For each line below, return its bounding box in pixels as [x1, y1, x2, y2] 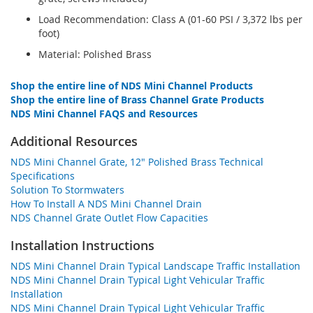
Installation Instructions [10, 236, 154, 254]
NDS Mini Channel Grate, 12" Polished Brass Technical [10, 154, 263, 168]
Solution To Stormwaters [10, 182, 124, 196]
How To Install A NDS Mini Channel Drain [10, 196, 202, 210]
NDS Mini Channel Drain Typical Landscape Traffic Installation [10, 259, 300, 272]
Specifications [10, 168, 75, 182]
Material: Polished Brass [38, 47, 152, 61]
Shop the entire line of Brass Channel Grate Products [10, 92, 264, 106]
